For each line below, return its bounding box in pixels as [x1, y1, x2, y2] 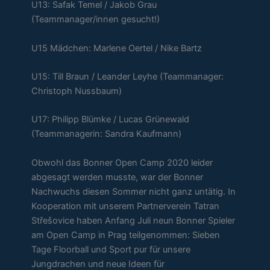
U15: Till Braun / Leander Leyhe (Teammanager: [31, 71, 224, 82]
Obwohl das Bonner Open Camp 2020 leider [31, 157, 213, 168]
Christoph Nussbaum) [31, 85, 122, 96]
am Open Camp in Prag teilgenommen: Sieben [31, 229, 221, 240]
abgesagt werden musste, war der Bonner [31, 171, 204, 183]
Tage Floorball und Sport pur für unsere [31, 243, 191, 255]
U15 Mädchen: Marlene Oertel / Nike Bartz [31, 42, 202, 54]
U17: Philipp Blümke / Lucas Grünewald [31, 114, 190, 125]
